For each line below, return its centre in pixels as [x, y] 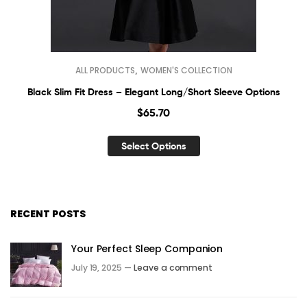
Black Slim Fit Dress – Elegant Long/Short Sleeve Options [153, 91]
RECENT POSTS [48, 213]
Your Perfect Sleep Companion [147, 249]
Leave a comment [173, 268]
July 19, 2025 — [101, 268]
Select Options [153, 146]
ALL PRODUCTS [105, 70]
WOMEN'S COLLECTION [186, 70]
